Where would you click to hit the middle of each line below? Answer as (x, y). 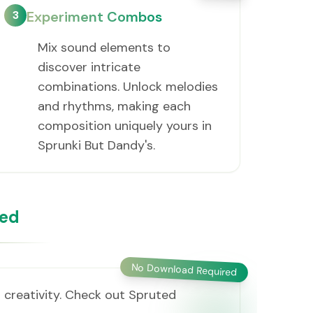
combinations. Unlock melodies (128, 87)
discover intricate (89, 67)
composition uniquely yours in (125, 126)
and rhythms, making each (115, 106)
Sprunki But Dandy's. (97, 145)
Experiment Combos (95, 17)
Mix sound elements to (104, 48)
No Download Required (184, 270)
